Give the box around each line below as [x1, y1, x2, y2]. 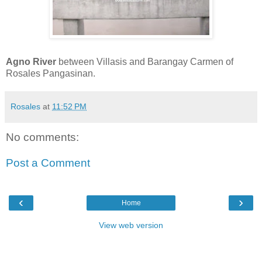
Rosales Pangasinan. [6, 68, 95, 79]
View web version [99, 220, 163, 230]
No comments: [6, 131, 79, 144]
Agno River [6, 57, 56, 67]
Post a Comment [6, 156, 90, 169]
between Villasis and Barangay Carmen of [56, 57, 233, 67]
